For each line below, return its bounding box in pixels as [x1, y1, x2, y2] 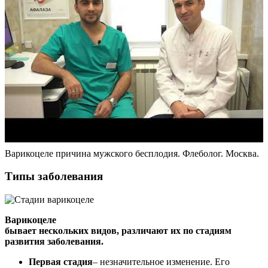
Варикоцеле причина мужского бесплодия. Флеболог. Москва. [5, 148, 259, 159]
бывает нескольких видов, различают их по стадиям [5, 226, 232, 236]
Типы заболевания [5, 170, 103, 183]
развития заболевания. [5, 236, 103, 247]
